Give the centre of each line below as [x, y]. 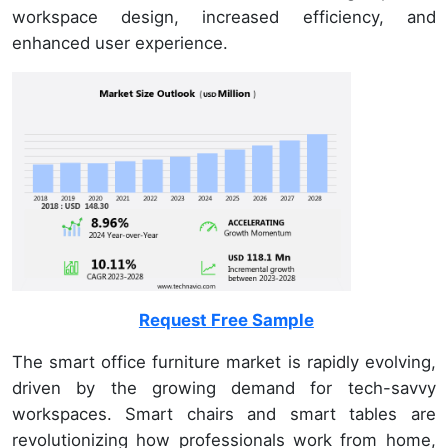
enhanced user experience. [120, 43]
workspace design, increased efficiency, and [224, 17]
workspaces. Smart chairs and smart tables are [224, 414]
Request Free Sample [226, 320]
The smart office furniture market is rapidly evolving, [224, 362]
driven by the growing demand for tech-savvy [224, 388]
